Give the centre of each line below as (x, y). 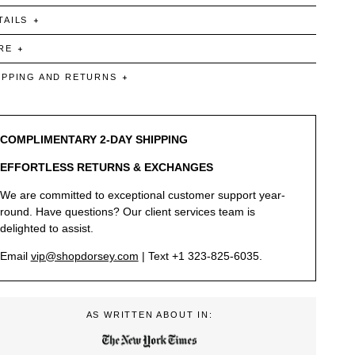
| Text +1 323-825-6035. (200, 256)
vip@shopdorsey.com (84, 256)
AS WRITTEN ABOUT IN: (149, 315)
